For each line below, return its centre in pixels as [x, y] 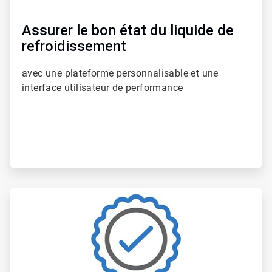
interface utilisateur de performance [103, 88]
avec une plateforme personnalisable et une [120, 73]
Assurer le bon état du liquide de [128, 31]
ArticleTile [27, 193]
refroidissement [74, 46]
